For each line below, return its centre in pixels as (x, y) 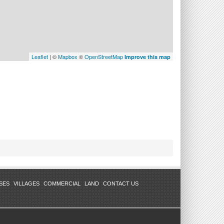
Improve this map (147, 57)
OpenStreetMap (104, 56)
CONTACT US (121, 183)
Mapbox (68, 56)
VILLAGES (26, 183)
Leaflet (40, 56)
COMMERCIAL (62, 183)
